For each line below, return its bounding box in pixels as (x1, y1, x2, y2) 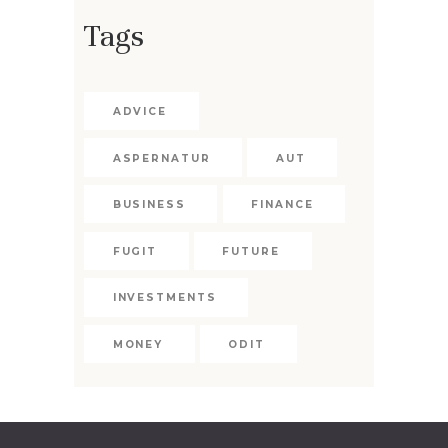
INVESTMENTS (112, 291, 217, 305)
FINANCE (251, 198, 314, 212)
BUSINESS (112, 198, 186, 212)
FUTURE (222, 244, 280, 258)
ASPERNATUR (112, 151, 211, 165)
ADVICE (112, 105, 168, 119)
